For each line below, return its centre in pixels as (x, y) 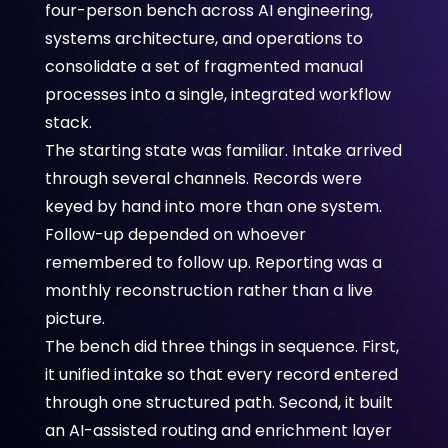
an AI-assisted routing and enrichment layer (218, 430)
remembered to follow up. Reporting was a (213, 262)
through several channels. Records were (203, 178)
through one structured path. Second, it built (218, 402)
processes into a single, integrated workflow (217, 94)
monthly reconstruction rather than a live (208, 290)
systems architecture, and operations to (203, 38)
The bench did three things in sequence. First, (221, 346)
